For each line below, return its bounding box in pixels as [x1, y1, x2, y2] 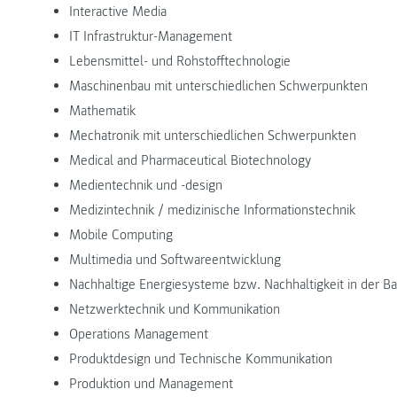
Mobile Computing [69, 225, 173, 244]
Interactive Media [69, 2, 167, 20]
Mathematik [69, 101, 136, 120]
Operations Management [69, 324, 208, 343]
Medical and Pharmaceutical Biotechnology [69, 151, 311, 169]
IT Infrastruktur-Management [69, 27, 232, 45]
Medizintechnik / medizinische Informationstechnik [69, 200, 355, 219]
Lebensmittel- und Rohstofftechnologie [69, 51, 291, 70]
